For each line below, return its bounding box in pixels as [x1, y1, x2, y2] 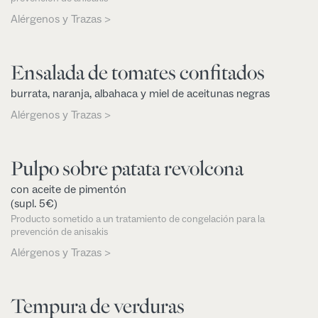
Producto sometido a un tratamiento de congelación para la [11, 213, 265, 226]
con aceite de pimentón [11, 182, 126, 197]
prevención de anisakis [11, 226, 109, 239]
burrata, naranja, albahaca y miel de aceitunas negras [11, 87, 270, 102]
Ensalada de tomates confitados [11, 59, 265, 87]
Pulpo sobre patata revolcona [11, 155, 243, 182]
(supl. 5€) [11, 197, 57, 212]
